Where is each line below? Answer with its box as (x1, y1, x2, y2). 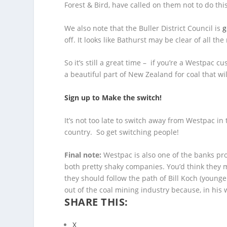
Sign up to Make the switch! (64, 92, 162, 102)
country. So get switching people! (64, 127, 179, 137)
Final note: (64, 150, 102, 160)
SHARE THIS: (64, 195, 128, 209)
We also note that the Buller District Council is (64, 23, 223, 33)
